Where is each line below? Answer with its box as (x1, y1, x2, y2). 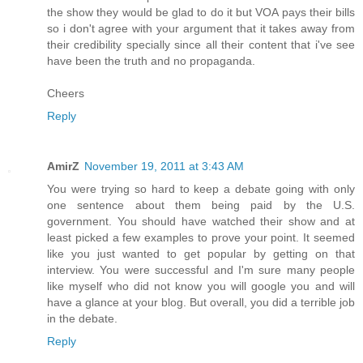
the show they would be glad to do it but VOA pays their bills (47, 6, 355, 19)
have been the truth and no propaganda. (47, 54, 255, 68)
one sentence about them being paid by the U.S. (47, 199, 355, 211)
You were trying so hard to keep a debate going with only (47, 182, 355, 195)
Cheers (47, 87, 84, 100)
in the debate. (47, 312, 117, 325)
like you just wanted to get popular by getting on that (47, 247, 355, 260)
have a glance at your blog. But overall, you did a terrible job (47, 296, 355, 309)
